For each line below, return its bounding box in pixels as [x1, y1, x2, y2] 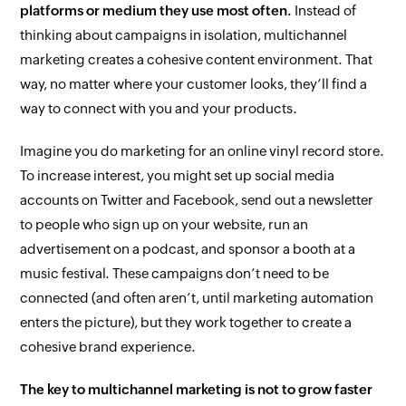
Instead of [292, 3, 357, 18]
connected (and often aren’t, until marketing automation [20, 290, 374, 305]
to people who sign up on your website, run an [20, 217, 309, 232]
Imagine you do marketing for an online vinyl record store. [20, 143, 385, 159]
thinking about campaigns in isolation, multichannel [20, 27, 348, 43]
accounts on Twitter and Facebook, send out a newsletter [20, 192, 374, 208]
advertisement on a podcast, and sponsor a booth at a [20, 241, 356, 256]
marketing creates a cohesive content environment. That [20, 52, 373, 67]
